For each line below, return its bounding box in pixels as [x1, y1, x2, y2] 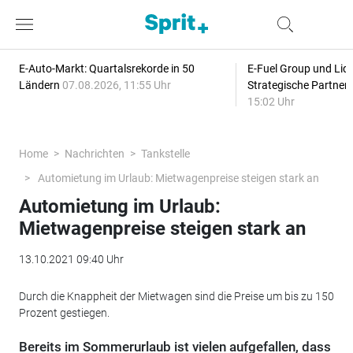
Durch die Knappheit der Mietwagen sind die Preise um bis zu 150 [18, 290, 334, 303]
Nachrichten [64, 147, 124, 160]
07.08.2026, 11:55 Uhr [61, 79, 171, 91]
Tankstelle [140, 147, 190, 160]
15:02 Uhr [247, 95, 295, 108]
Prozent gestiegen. [18, 307, 110, 319]
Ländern [18, 79, 62, 91]
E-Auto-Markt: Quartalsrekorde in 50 [18, 62, 195, 75]
